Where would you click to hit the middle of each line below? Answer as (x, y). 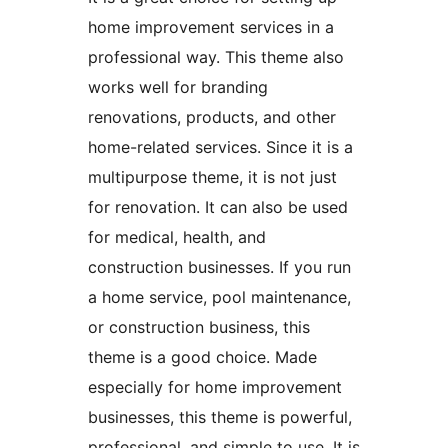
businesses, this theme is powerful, (220, 417)
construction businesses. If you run (219, 267)
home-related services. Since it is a (220, 147)
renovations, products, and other (212, 117)
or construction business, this (199, 327)
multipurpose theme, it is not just (212, 177)
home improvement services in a (211, 27)
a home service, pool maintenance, (219, 297)
